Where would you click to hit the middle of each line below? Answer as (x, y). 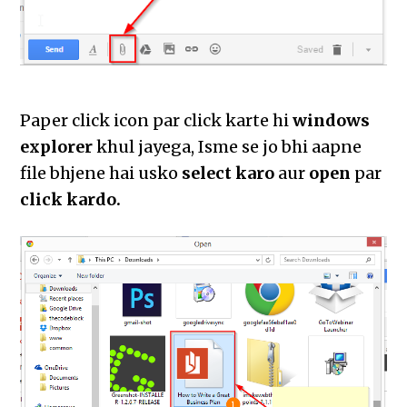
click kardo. (71, 200)
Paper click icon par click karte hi (155, 121)
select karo (228, 174)
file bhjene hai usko (101, 174)
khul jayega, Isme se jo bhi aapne (228, 147)
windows (330, 121)
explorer (57, 147)
